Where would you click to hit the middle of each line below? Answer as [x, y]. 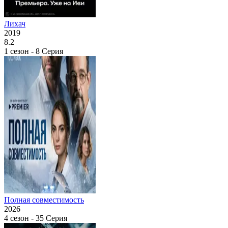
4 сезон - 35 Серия [36, 218]
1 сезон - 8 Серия [34, 51]
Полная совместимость [44, 199]
